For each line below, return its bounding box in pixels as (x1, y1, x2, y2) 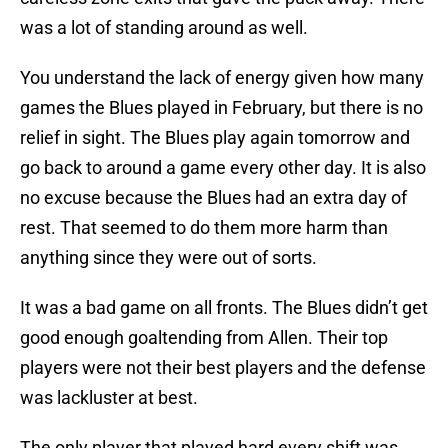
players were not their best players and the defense (20, 357, 426, 379)
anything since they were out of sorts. (20, 247, 317, 269)
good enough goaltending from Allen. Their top (20, 327, 388, 349)
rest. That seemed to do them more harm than (20, 217, 388, 239)
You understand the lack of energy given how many (20, 67, 424, 89)
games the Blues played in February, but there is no (20, 97, 423, 119)
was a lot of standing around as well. (20, 17, 308, 39)
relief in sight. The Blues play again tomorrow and (20, 127, 410, 149)
